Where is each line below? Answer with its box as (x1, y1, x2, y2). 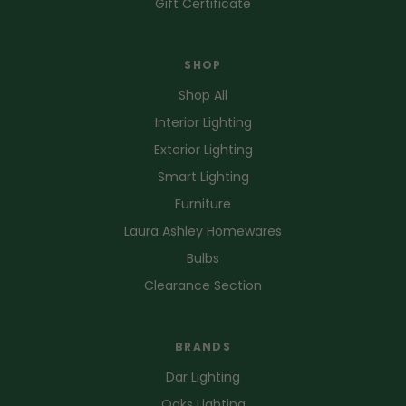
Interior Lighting (154, 112, 252, 131)
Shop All (179, 85, 227, 104)
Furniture (175, 194, 231, 213)
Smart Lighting (157, 167, 249, 186)
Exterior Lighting (153, 140, 253, 159)
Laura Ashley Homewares (124, 221, 282, 240)
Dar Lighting (166, 367, 240, 386)
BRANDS (174, 338, 232, 354)
